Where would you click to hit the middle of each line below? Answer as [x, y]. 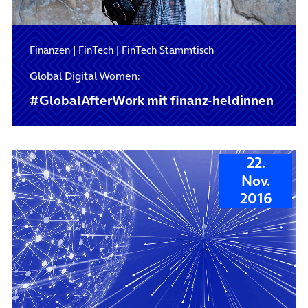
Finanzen [49, 49]
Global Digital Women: [84, 75]
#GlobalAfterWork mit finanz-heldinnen [151, 100]
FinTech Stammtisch [167, 49]
